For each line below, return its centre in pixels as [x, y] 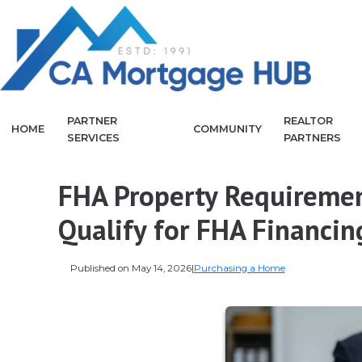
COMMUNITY [227, 129]
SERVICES [93, 137]
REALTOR [309, 120]
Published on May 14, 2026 [130, 268]
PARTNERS [313, 137]
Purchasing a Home [239, 268]
